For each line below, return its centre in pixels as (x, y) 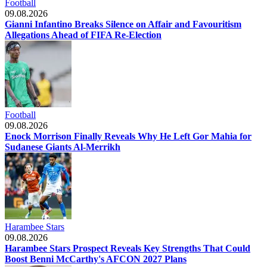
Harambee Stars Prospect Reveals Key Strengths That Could (128, 248)
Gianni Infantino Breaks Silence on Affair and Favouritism (123, 24)
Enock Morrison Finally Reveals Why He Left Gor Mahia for (128, 136)
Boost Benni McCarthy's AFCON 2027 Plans (96, 259)
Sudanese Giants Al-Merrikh (63, 147)
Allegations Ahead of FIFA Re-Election (83, 35)
